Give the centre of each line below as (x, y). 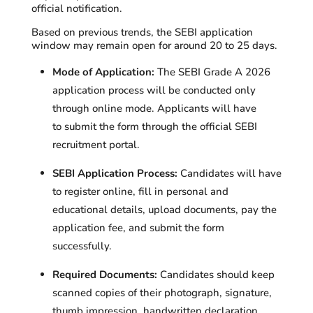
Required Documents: (104, 275)
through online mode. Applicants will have (154, 108)
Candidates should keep (216, 275)
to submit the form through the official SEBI (154, 126)
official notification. (77, 8)
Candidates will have (229, 173)
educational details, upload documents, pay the (164, 210)
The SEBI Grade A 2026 (212, 72)
